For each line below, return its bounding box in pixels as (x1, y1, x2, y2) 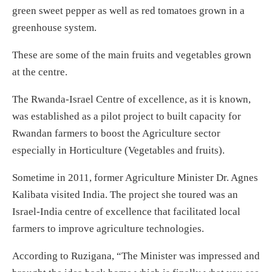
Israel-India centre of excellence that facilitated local (12, 205, 240, 217)
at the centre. (12, 66, 67, 78)
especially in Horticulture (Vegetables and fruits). (12, 144, 225, 156)
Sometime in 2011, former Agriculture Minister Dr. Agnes (12, 171, 258, 183)
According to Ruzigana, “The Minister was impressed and (12, 250, 260, 262)
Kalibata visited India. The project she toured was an (12, 188, 238, 200)
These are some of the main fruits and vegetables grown (12, 49, 251, 61)
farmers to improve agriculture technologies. (12, 222, 204, 234)
